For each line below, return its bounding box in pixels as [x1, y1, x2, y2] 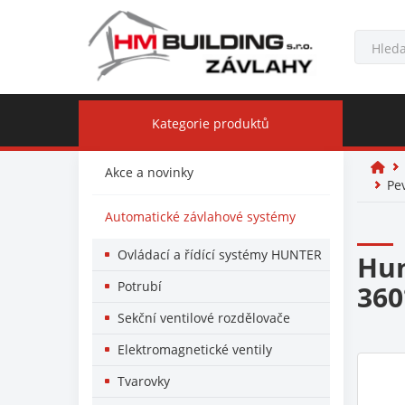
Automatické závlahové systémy [105, 208, 296, 225]
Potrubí [118, 278, 162, 295]
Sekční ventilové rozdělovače [118, 309, 290, 326]
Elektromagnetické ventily [118, 341, 272, 358]
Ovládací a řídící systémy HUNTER [118, 246, 322, 263]
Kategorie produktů [151, 115, 269, 132]
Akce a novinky [105, 164, 193, 181]
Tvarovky [118, 372, 170, 390]
